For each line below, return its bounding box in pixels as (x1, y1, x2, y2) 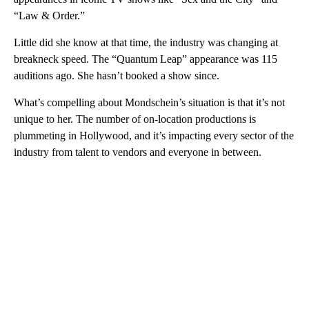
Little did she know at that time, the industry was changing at (14, 37, 278, 49)
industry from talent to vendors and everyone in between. (14, 146, 261, 159)
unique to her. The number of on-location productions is (14, 113, 256, 126)
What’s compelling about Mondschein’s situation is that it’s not (14, 97, 285, 109)
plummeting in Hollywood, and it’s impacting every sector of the (14, 130, 294, 142)
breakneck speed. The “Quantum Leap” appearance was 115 (14, 53, 277, 66)
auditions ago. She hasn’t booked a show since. (14, 70, 219, 82)
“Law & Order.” (14, 10, 85, 22)
